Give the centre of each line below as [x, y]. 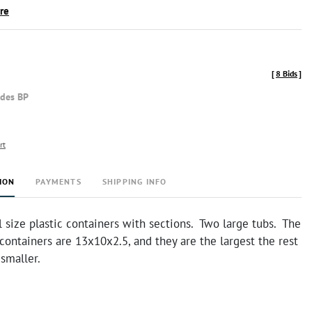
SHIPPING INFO [134, 181]
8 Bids [287, 73]
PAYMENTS [58, 181]
